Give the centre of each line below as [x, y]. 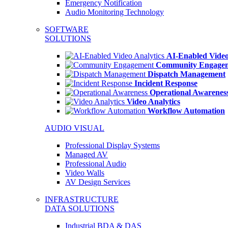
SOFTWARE [67, 29]
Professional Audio [96, 164]
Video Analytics [153, 102]
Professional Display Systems [112, 145]
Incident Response [166, 83]
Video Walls [85, 173]
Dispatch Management [187, 74]
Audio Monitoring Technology [115, 12]
